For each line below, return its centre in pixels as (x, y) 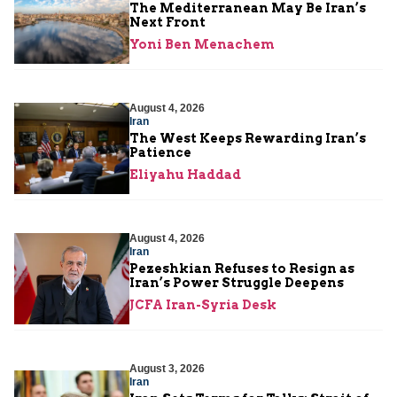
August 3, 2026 (167, 369)
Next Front (167, 23)
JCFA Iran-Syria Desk (203, 305)
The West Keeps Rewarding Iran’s (248, 139)
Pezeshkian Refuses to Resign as (242, 269)
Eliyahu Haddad (185, 175)
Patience (160, 153)
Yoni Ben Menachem (202, 45)
